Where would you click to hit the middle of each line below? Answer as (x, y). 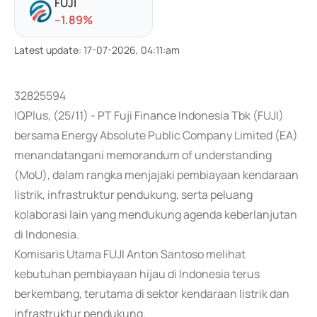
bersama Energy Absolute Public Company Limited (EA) (156, 135)
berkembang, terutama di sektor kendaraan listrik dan (152, 294)
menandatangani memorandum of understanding (143, 155)
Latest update (46, 50)
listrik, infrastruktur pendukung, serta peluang (133, 195)
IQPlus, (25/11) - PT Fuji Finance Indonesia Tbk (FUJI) (149, 115)
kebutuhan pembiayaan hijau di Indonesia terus (137, 274)
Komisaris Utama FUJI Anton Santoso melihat (130, 254)
